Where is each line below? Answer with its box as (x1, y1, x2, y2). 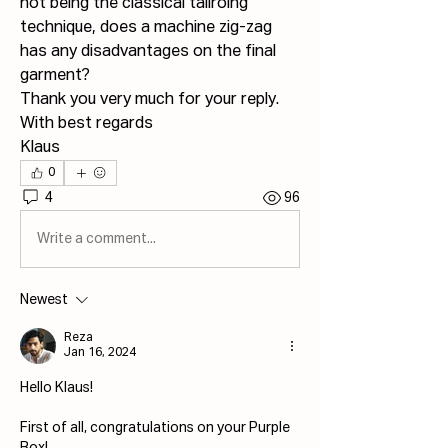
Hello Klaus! (20, 381, 96, 396)
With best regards (20, 116, 153, 133)
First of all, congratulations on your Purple (20, 421, 290, 436)
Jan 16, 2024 (64, 347, 136, 360)
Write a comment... (37, 231, 156, 246)
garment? (20, 68, 90, 85)
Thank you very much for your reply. (20, 92, 279, 109)
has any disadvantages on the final (20, 44, 276, 61)
